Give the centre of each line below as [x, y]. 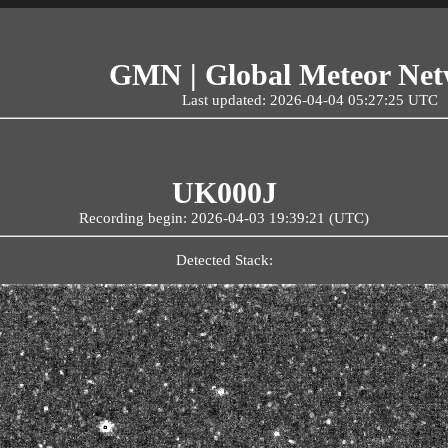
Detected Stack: [224, 259]
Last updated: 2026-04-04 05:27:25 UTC [309, 100]
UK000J [224, 192]
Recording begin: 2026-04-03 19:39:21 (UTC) [224, 218]
